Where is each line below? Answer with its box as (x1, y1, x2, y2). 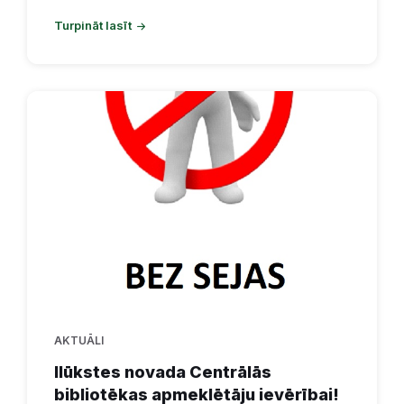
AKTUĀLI (54, 334, 104, 348)
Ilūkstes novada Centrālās (54, 363, 271, 382)
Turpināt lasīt (54, 18, 132, 33)
